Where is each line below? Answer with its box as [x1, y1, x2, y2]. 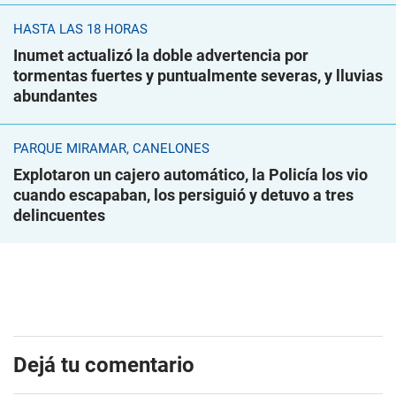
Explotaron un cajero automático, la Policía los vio [13, 165, 368, 185]
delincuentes [13, 206, 105, 225]
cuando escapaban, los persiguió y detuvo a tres [13, 186, 354, 205]
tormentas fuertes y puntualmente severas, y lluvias [13, 66, 383, 86]
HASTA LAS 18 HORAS [13, 21, 148, 38]
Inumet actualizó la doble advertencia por [13, 46, 308, 65]
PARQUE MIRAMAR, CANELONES [13, 141, 209, 157]
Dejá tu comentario [13, 353, 194, 378]
